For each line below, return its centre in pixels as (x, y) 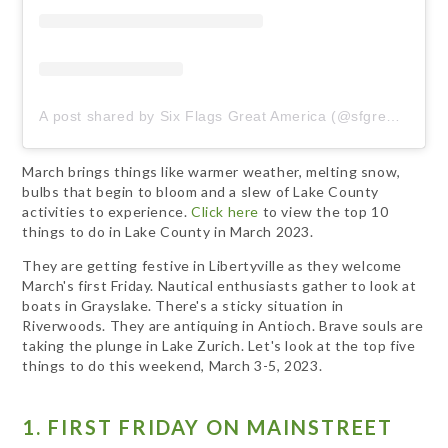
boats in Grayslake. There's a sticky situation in (183, 305)
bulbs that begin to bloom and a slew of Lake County (201, 191)
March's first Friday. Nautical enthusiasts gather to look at (219, 285)
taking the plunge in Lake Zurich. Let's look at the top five (219, 345)
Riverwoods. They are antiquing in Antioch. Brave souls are (223, 325)
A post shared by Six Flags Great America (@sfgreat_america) (393, 115)
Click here (225, 211)
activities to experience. (107, 211)
